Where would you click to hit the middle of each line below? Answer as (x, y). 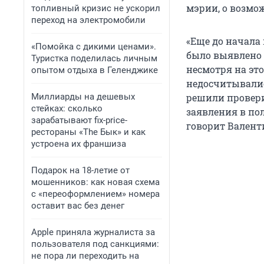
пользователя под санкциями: (95, 244)
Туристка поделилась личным (94, 58)
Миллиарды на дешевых (83, 97)
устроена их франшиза (79, 144)
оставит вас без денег (78, 206)
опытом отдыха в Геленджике (95, 70)
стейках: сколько (67, 108)
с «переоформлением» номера (95, 194)
